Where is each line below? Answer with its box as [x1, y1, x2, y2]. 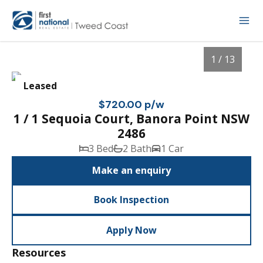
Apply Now [106, 224, 157, 237]
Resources [12, 245, 66, 259]
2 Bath [122, 142, 152, 155]
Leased [23, 79, 58, 92]
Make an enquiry [92, 164, 171, 177]
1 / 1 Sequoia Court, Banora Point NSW [13, 110, 250, 127]
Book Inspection [93, 193, 170, 206]
